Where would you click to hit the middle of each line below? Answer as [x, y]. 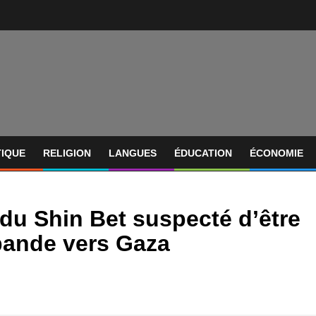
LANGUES [133, 153]
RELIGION [67, 153]
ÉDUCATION [203, 153]
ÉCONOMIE [276, 153]
